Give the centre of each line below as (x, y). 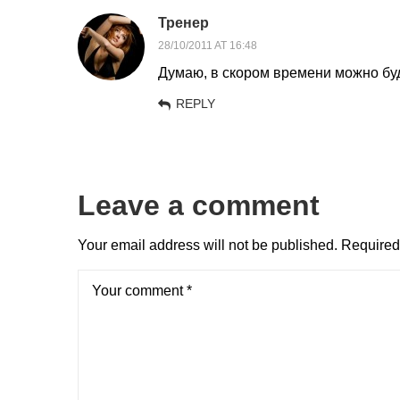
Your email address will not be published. (208, 245)
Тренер (183, 23)
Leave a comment (199, 205)
